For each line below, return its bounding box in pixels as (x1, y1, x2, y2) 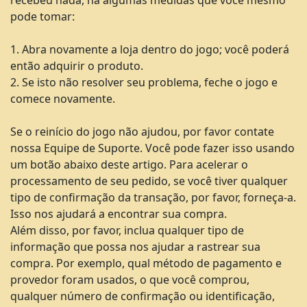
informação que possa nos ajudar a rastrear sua (10, 239, 260, 254)
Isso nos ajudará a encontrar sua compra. (10, 206, 227, 221)
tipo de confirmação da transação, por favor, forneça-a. (10, 190, 296, 205)
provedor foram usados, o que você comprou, (10, 272, 249, 287)
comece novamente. (10, 91, 115, 106)
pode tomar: (10, 9, 75, 24)
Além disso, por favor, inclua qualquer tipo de (10, 223, 244, 238)
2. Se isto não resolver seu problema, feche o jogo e (10, 75, 278, 90)
